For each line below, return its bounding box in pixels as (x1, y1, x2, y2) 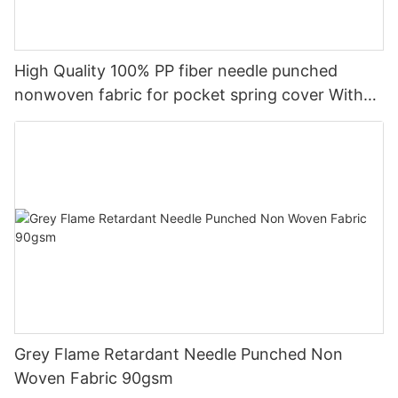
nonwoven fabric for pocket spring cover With (14, 85, 363, 105)
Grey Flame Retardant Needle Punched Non (14, 344, 343, 363)
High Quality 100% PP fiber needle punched (14, 61, 338, 81)
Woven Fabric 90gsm (14, 368, 173, 387)
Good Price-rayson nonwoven (14, 109, 240, 129)
